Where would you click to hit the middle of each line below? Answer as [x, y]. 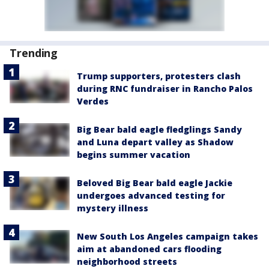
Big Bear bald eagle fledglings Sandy [159, 129]
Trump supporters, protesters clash [159, 76]
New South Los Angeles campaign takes [168, 236]
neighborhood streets [127, 261]
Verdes [93, 101]
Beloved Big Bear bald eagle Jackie [155, 183]
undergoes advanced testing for [151, 195]
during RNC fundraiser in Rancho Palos [165, 89]
